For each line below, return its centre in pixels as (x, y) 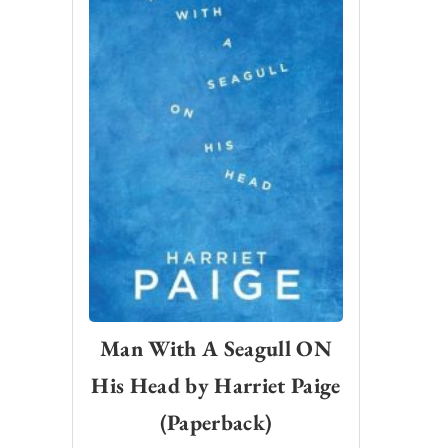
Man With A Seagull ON (216, 348)
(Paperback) (216, 422)
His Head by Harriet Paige (216, 385)
